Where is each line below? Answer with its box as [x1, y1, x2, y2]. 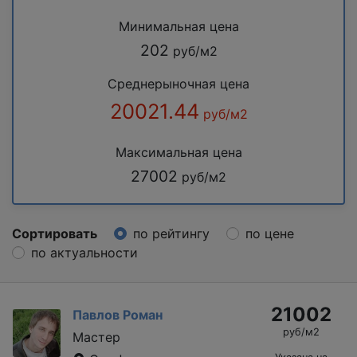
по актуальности [31, 244, 138, 261]
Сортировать [12, 225, 97, 241]
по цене [245, 225, 294, 241]
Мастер [73, 328, 120, 345]
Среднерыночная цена [108, 75, 249, 92]
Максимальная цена [115, 143, 242, 160]
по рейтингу [133, 225, 210, 241]
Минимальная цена [118, 18, 239, 34]
